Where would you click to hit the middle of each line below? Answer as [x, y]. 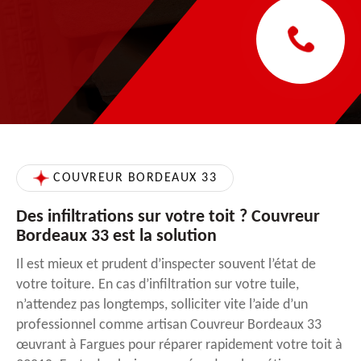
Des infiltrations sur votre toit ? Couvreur [168, 217]
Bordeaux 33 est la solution [116, 236]
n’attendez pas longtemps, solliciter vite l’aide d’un [162, 305]
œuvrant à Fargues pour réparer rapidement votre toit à [179, 345]
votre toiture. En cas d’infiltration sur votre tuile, [158, 284]
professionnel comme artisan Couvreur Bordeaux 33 [169, 325]
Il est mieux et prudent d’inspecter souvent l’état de [166, 264]
